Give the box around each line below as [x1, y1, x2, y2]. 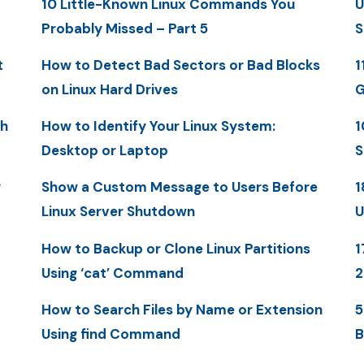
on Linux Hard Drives [41, 80, 178, 98]
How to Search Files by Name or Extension [41, 300, 323, 318]
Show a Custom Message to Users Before [41, 178, 318, 197]
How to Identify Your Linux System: [41, 117, 275, 136]
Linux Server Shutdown [41, 202, 195, 221]
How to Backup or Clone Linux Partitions [41, 239, 310, 258]
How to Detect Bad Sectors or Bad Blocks [41, 55, 320, 74]
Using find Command [41, 324, 180, 343]
